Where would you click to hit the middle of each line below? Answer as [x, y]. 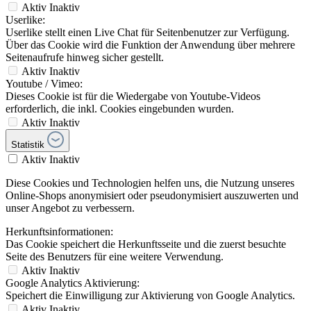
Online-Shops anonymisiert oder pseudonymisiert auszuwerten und [152, 196]
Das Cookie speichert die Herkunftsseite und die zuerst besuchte [146, 244]
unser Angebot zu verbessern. [70, 208]
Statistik [28, 145]
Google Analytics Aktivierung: [73, 283]
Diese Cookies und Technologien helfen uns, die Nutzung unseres [150, 183]
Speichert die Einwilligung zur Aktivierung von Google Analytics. [150, 296]
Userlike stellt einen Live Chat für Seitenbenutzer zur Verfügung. [148, 33]
